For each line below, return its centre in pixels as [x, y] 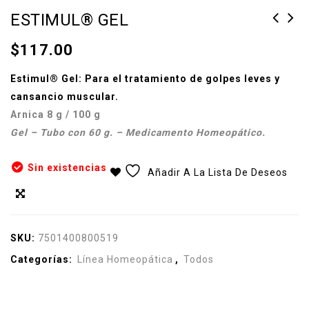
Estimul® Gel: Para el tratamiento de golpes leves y [145, 79]
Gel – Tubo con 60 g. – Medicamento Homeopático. [138, 133]
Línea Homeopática [125, 260]
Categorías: [43, 260]
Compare [52, 195]
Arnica [29, 115]
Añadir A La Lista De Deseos [218, 173]
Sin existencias [67, 168]
